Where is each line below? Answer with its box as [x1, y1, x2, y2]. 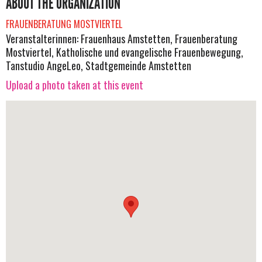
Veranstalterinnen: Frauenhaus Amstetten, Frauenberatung [6, 30, 237, 46]
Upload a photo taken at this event [6, 77, 143, 93]
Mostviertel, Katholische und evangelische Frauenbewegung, [6, 44, 243, 60]
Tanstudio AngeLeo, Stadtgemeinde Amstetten [6, 57, 191, 73]
